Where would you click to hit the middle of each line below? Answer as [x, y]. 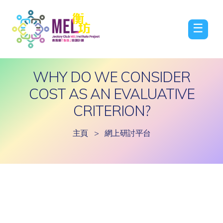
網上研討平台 [127, 133]
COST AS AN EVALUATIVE [111, 94]
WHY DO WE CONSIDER [111, 77]
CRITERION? [111, 111]
